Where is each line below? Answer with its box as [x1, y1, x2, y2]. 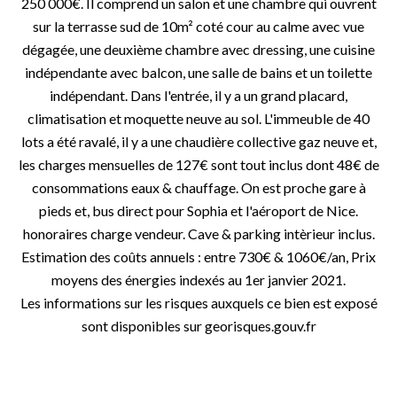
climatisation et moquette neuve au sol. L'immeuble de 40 [27, 110, 370, 127]
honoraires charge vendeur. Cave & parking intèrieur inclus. [22, 225, 375, 242]
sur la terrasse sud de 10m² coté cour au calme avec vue [33, 18, 364, 35]
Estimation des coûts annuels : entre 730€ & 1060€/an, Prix [21, 248, 376, 265]
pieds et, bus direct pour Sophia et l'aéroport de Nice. [39, 202, 358, 219]
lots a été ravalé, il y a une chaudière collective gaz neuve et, [20, 133, 377, 150]
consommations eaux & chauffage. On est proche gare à [31, 179, 366, 196]
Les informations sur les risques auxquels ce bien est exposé [19, 294, 378, 311]
